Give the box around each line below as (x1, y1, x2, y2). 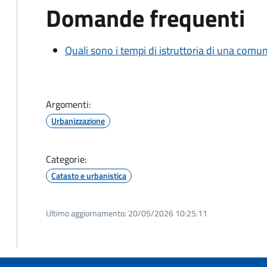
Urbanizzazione (51, 114, 105, 127)
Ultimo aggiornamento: (46, 207, 126, 219)
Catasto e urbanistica (51, 169, 126, 182)
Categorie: (46, 152, 86, 166)
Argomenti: (46, 97, 91, 111)
